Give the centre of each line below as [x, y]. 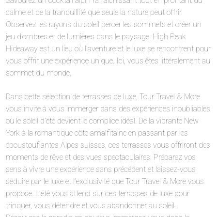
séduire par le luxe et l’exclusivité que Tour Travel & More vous [105, 182]
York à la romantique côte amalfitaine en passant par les [97, 133]
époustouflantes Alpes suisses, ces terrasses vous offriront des [108, 145]
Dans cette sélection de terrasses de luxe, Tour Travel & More [103, 97]
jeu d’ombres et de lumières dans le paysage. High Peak [96, 37]
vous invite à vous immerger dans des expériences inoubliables [108, 109]
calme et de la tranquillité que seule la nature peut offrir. [94, 13]
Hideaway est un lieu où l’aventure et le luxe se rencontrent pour [108, 49]
